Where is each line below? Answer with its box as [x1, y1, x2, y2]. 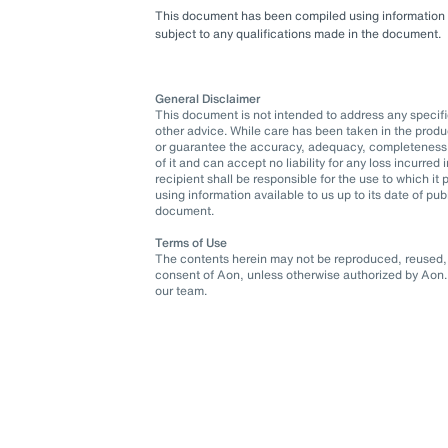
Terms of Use [155, 234, 228, 251]
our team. [155, 282, 208, 299]
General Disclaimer [155, 90, 261, 107]
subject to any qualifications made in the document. [155, 25, 445, 42]
